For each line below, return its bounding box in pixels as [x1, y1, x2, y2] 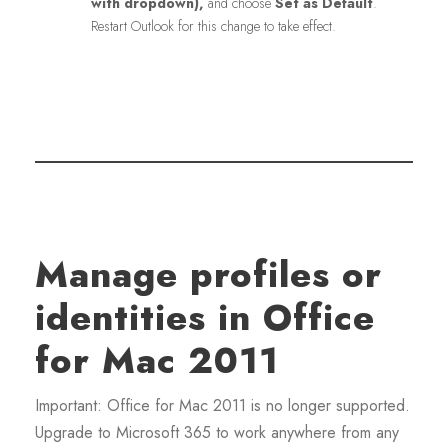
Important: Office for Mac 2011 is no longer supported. [35, 394, 410, 418]
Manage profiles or [35, 248, 382, 302]
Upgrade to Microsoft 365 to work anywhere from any [35, 421, 399, 445]
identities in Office [35, 291, 375, 345]
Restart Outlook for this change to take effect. [91, 16, 336, 37]
